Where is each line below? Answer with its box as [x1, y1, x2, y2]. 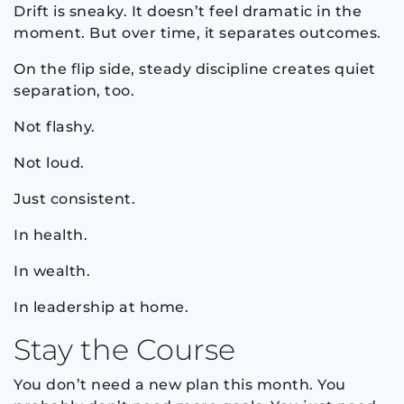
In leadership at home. [14, 298, 188, 316]
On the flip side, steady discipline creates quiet [14, 60, 376, 78]
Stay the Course [14, 331, 235, 367]
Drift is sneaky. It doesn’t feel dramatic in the [14, 2, 362, 20]
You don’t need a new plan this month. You [14, 375, 346, 393]
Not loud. [14, 153, 85, 171]
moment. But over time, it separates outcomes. [14, 23, 381, 41]
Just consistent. [14, 189, 135, 207]
